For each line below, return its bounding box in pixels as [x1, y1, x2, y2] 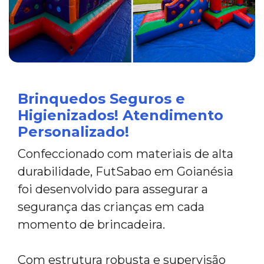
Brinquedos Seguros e [18, 90, 185, 107]
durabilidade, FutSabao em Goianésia [18, 164, 233, 179]
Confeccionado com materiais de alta [18, 147, 233, 161]
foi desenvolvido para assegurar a [18, 182, 208, 196]
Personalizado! [18, 123, 129, 140]
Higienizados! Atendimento [18, 107, 223, 124]
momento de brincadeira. [18, 217, 165, 232]
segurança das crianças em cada [18, 200, 204, 214]
